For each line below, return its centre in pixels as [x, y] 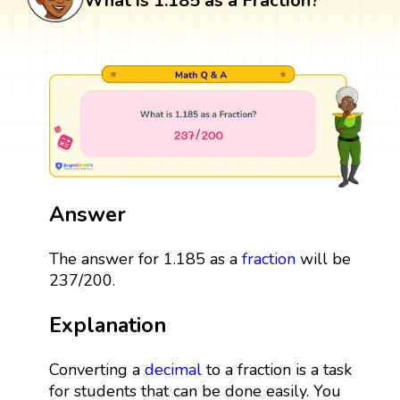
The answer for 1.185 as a [145, 258]
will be [323, 258]
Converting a [96, 369]
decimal [173, 369]
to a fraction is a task [276, 369]
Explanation [107, 325]
